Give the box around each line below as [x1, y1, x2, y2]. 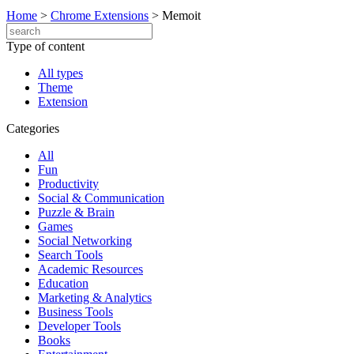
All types [38, 66, 83, 80]
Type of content [6, 40, 85, 53]
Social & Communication [38, 191, 164, 205]
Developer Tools [38, 319, 121, 333]
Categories [6, 122, 59, 135]
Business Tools [38, 305, 113, 318]
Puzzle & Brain [38, 205, 115, 219]
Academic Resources [38, 262, 143, 276]
